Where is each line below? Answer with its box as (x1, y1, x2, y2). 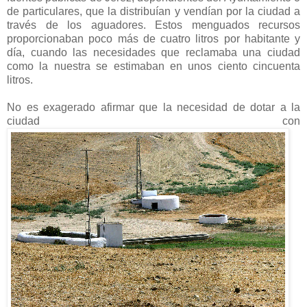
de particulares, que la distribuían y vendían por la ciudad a (7, 5, 300, 17)
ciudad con (7, 114, 300, 127)
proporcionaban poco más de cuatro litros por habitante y (7, 32, 300, 45)
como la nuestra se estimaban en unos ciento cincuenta (7, 60, 300, 72)
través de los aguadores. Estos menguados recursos (7, 19, 300, 31)
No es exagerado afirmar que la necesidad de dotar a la (7, 101, 300, 113)
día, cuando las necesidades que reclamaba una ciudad (7, 46, 300, 58)
